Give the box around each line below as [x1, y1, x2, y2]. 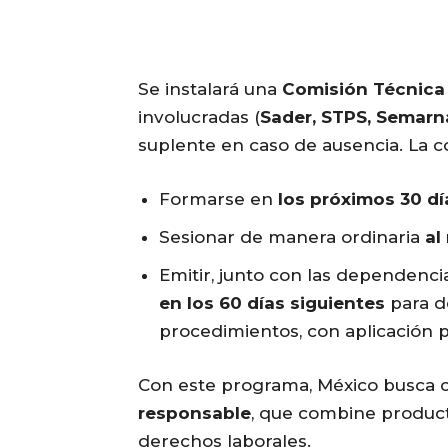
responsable [138, 403, 251, 424]
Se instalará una [138, 79, 282, 100]
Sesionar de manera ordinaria [159, 227, 425, 248]
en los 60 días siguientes [159, 293, 385, 314]
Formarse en [159, 189, 278, 210]
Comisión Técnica [282, 79, 445, 100]
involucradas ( [138, 107, 260, 128]
